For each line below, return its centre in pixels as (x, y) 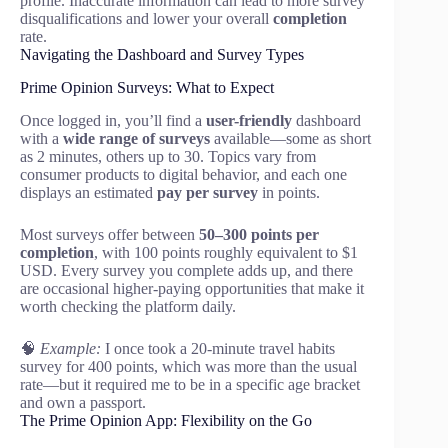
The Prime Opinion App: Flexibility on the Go (166, 420)
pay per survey (207, 192)
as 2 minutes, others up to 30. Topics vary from (168, 156)
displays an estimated (88, 192)
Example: (70, 348)
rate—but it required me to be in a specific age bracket (190, 384)
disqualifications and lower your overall (146, 19)
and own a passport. (83, 402)
